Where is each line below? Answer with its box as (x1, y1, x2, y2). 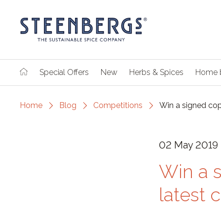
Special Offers (39, 68, 89, 77)
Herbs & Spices (129, 68, 184, 77)
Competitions (93, 101, 143, 110)
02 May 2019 (159, 139, 218, 151)
